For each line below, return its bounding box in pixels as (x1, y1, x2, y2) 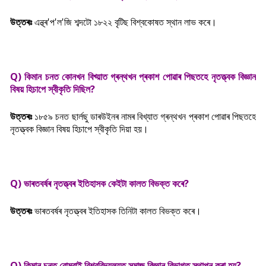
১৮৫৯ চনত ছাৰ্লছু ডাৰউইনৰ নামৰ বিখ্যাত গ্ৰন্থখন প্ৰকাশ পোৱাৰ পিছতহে (32, 110, 256, 123)
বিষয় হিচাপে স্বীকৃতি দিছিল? (10, 83, 95, 96)
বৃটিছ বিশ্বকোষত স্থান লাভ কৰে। (115, 15, 217, 28)
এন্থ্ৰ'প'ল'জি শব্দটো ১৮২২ (34, 15, 115, 28)
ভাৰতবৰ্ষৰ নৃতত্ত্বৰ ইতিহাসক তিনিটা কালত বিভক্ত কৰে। (34, 204, 201, 217)
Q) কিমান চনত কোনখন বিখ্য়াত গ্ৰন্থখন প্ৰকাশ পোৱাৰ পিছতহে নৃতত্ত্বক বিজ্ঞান (10, 70, 256, 83)
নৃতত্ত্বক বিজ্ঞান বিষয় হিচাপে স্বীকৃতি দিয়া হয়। (10, 122, 148, 135)
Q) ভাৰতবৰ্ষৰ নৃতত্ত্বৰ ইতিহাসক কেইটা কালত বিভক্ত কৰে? (10, 177, 189, 190)
